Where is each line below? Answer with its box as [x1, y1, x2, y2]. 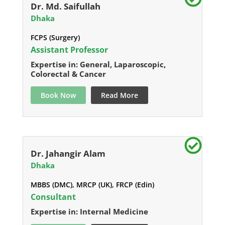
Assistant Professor [30, 44, 108, 56]
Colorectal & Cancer [30, 69, 106, 79]
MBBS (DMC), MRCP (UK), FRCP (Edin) [30, 180, 154, 190]
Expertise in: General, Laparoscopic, [30, 59, 166, 70]
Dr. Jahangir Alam [30, 148, 105, 160]
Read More [100, 90, 138, 100]
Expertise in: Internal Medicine [30, 206, 148, 217]
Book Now [40, 90, 76, 100]
